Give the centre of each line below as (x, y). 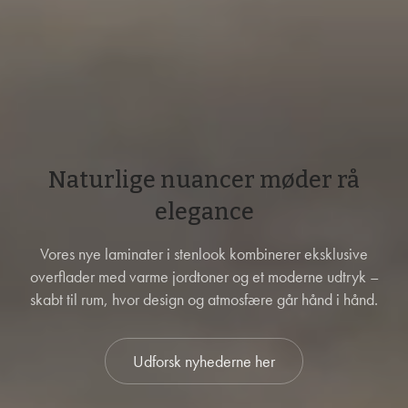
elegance (204, 212)
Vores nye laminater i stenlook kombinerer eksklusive (204, 254)
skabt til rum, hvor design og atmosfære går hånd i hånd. (204, 299)
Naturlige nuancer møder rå (204, 180)
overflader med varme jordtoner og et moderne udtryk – (204, 276)
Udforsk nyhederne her (204, 361)
